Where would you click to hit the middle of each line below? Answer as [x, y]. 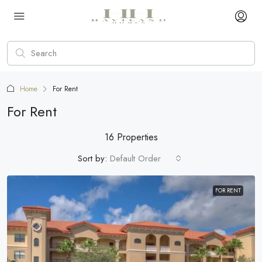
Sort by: [92, 158]
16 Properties [131, 137]
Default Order [135, 158]
